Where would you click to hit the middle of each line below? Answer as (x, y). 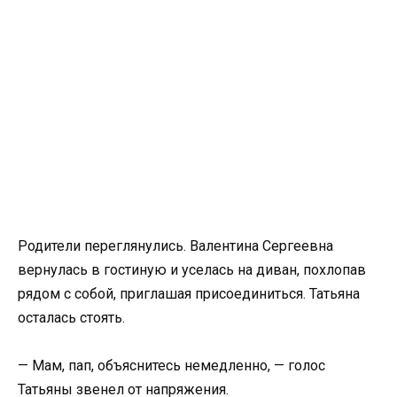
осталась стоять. (71, 318)
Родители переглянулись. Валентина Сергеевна (175, 246)
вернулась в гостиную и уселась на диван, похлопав (192, 270)
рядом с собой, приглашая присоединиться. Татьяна (189, 294)
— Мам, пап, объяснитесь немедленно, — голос (171, 366)
